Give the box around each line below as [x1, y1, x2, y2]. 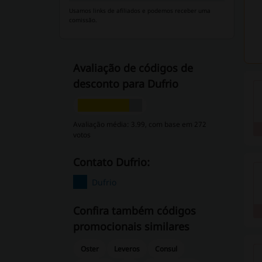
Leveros [113, 244, 140, 254]
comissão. [68, 16, 97, 24]
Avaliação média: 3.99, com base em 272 [73, 119, 206, 129]
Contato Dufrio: [79, 155, 150, 169]
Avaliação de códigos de [73, 61, 193, 75]
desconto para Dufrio [73, 77, 178, 91]
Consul [155, 244, 178, 254]
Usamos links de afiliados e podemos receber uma [68, 6, 211, 15]
